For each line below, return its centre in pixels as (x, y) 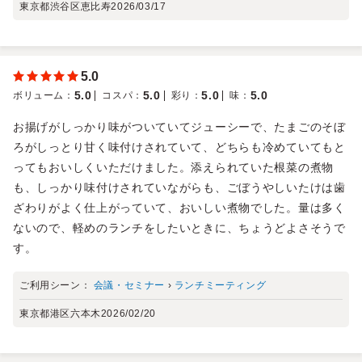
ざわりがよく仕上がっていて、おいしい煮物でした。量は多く (179, 207)
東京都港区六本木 (60, 313)
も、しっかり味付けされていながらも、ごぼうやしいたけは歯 (179, 187)
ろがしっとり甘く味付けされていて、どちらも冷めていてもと (179, 147)
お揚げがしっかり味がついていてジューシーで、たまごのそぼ (179, 126)
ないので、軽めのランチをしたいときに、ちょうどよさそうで (179, 227)
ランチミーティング (220, 285)
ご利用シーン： (57, 285)
